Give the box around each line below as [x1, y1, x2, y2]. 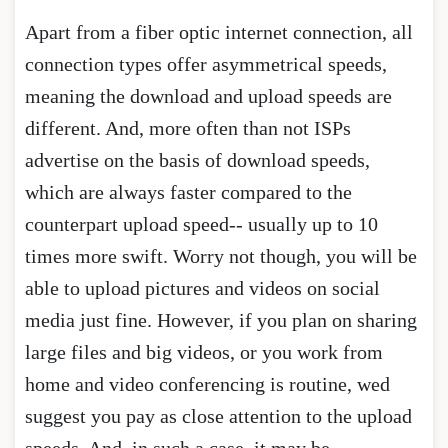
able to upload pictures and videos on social [25, 276, 380, 299]
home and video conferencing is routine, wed [25, 372, 390, 395]
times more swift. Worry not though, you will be [25, 244, 417, 267]
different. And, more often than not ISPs [25, 116, 351, 139]
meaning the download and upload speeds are [25, 84, 392, 107]
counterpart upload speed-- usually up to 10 [25, 212, 378, 235]
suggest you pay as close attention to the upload [25, 404, 412, 427]
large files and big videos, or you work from [25, 340, 383, 363]
